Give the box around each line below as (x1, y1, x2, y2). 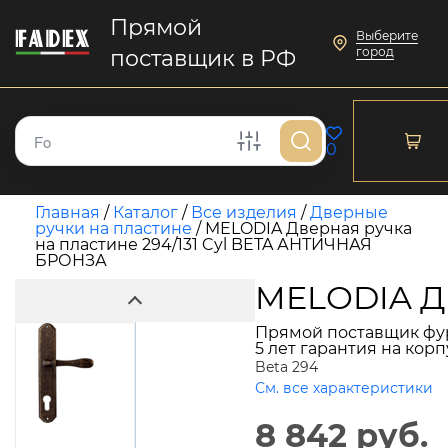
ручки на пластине (35, 219, 192, 238)
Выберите (356, 28, 419, 43)
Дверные (310, 203, 388, 222)
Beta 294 (255, 358, 318, 376)
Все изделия (191, 203, 297, 222)
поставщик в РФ (110, 45, 297, 71)
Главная (35, 203, 100, 222)
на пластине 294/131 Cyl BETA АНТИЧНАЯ (35, 235, 372, 254)
